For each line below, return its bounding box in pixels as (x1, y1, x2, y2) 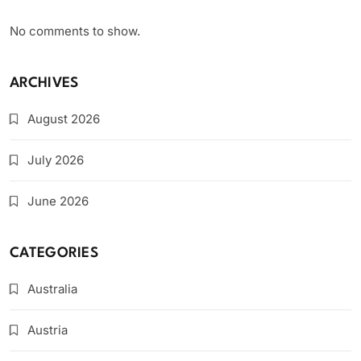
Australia (27, 281, 77, 297)
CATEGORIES (10, 247, 98, 261)
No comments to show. (10, 23, 140, 39)
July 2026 (27, 152, 84, 168)
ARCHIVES (10, 77, 79, 91)
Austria (27, 322, 68, 338)
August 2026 (27, 111, 100, 127)
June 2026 (27, 193, 89, 210)
